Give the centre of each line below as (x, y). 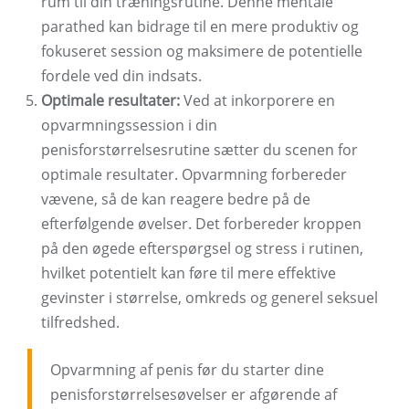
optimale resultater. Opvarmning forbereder (194, 175)
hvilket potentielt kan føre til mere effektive (189, 273)
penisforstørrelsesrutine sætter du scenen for (199, 150)
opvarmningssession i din (129, 126)
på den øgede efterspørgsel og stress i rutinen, (202, 249)
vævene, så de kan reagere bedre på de (176, 199)
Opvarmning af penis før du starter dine (187, 370)
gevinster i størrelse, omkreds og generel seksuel (210, 298)
